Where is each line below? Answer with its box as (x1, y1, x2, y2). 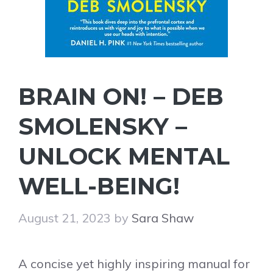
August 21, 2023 (18, 210, 111, 225)
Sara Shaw (132, 210, 194, 225)
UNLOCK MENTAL (18, 142, 230, 171)
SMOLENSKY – (18, 112, 187, 141)
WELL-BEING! (18, 172, 180, 200)
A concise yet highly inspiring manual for (18, 256, 250, 271)
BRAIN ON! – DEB (18, 82, 224, 111)
